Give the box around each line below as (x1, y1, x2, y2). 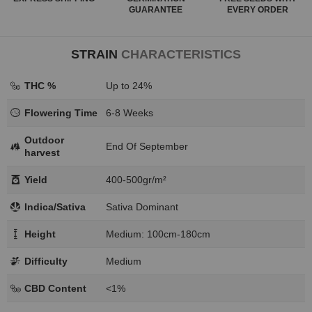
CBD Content (24, 282, 86, 294)
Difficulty (24, 255, 68, 267)
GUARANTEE (129, 4, 183, 15)
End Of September (106, 140, 188, 152)
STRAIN (71, 47, 121, 61)
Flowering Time (24, 107, 97, 118)
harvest (24, 146, 60, 158)
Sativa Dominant (106, 201, 178, 212)
